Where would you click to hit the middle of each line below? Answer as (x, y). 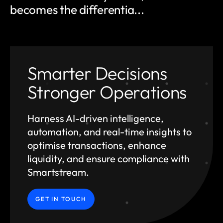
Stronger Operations (107, 92)
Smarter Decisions (97, 73)
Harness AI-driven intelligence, (95, 118)
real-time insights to (146, 131)
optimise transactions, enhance (97, 145)
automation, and (64, 131)
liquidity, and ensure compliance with (108, 158)
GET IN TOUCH (61, 199)
